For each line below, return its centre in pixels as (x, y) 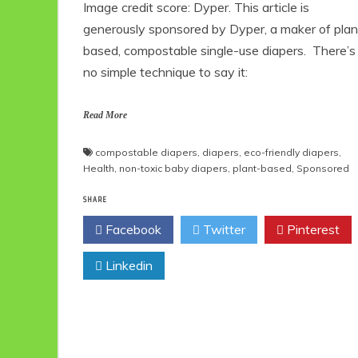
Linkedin (127, 265)
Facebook (132, 229)
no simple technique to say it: (165, 72)
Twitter (223, 229)
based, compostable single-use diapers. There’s (219, 50)
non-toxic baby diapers (173, 168)
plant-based (262, 168)
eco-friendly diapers (291, 152)
